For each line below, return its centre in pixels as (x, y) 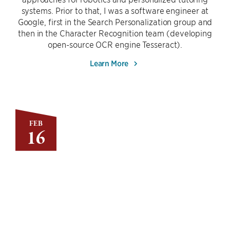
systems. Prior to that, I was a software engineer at (115, 10)
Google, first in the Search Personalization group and (115, 22)
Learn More (110, 63)
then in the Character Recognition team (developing (115, 33)
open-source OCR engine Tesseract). (115, 44)
